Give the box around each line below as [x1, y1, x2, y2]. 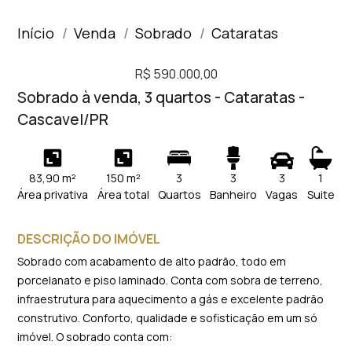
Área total [97, 187, 149, 202]
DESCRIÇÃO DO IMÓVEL [17, 230, 161, 247]
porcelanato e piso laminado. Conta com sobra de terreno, [17, 273, 324, 288]
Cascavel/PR [17, 109, 109, 130]
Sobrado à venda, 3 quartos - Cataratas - [17, 87, 306, 108]
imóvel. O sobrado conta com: [17, 329, 173, 344]
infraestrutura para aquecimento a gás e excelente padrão [17, 291, 324, 306]
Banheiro [210, 187, 258, 202]
